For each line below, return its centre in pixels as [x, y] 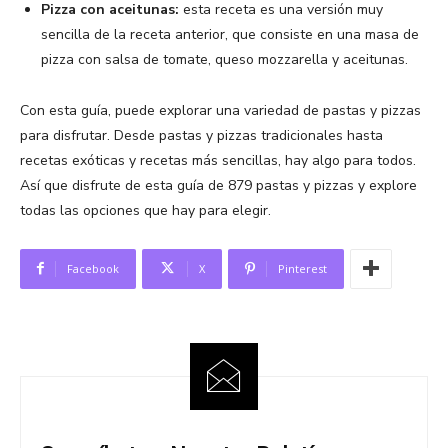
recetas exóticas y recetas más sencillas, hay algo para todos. [218, 160]
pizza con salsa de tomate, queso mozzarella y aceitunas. [224, 59]
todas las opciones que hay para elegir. [145, 210]
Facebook [93, 268]
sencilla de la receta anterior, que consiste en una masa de [230, 34]
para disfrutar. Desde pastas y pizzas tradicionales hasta [201, 135]
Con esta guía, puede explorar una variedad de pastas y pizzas [220, 110]
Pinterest [302, 268]
